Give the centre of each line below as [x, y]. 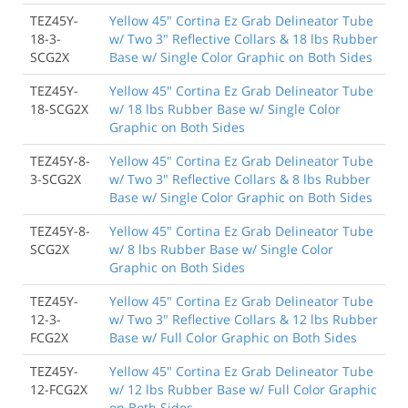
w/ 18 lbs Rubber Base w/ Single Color [225, 108]
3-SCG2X [56, 178]
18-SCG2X [59, 108]
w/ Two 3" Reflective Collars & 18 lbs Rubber [244, 38]
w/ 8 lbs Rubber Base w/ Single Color [221, 249]
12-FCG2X [59, 389]
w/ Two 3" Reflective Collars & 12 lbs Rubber [244, 319]
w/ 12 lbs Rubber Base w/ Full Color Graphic [243, 389]
